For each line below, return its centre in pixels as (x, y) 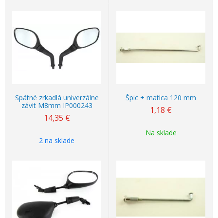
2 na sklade (57, 140)
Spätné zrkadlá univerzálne (57, 98)
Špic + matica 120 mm (161, 98)
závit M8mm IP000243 (57, 105)
